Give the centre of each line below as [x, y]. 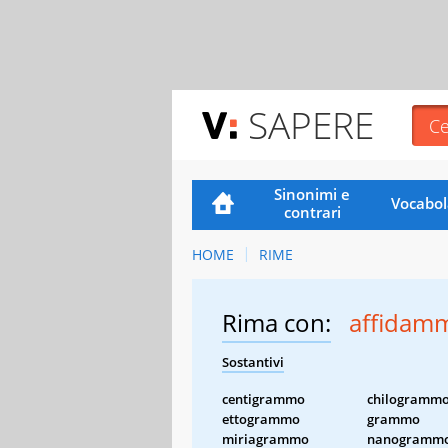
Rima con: [276, 322]
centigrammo [263, 398]
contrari [312, 211]
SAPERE [311, 124]
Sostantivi [253, 361]
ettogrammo [261, 418]
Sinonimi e [312, 193]
